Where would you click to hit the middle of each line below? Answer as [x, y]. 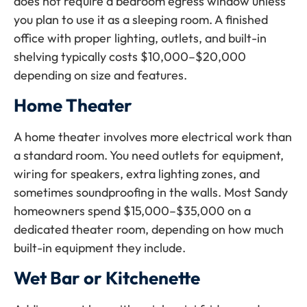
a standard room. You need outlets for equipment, [149, 156]
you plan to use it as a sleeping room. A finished [141, 19]
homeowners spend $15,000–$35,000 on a [132, 211]
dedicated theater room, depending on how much [149, 230]
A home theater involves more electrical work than [153, 137]
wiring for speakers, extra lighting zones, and [137, 174]
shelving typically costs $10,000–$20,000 [130, 56]
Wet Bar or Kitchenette [107, 278]
